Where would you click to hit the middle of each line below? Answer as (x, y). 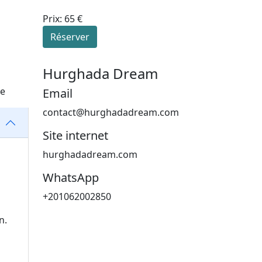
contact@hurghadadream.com (111, 113)
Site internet (75, 136)
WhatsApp (71, 178)
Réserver (70, 37)
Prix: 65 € (63, 19)
